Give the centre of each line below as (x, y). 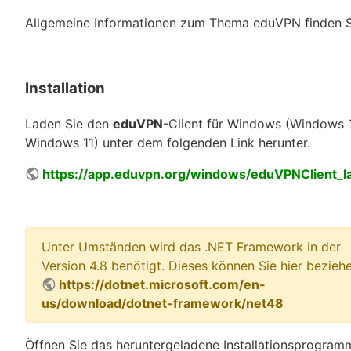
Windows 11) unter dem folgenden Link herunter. (168, 143)
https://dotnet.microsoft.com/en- (163, 285)
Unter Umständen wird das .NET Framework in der (191, 247)
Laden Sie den (69, 124)
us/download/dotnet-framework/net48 (163, 304)
